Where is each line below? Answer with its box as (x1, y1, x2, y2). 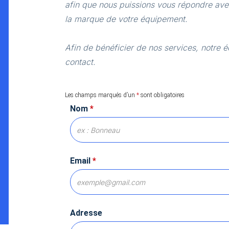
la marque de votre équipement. (64, 14, 188, 24)
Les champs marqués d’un (64, 91, 136, 99)
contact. (64, 57, 96, 67)
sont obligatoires (139, 91, 185, 99)
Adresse (70, 208, 102, 218)
